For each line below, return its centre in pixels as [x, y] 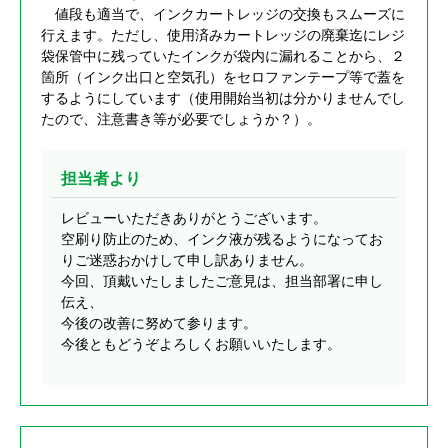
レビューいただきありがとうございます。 [194, 218]
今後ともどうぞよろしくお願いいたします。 [201, 344]
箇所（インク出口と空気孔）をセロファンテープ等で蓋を [223, 77]
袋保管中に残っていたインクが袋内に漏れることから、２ [223, 56]
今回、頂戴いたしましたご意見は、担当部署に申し [222, 281]
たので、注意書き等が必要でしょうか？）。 [181, 119]
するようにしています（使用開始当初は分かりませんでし [223, 98]
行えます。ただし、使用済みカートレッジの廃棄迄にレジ [223, 35]
